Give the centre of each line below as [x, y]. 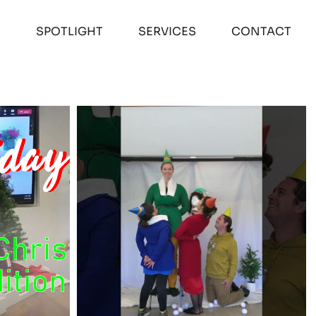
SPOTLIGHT [69, 31]
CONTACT [261, 31]
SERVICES [167, 31]
